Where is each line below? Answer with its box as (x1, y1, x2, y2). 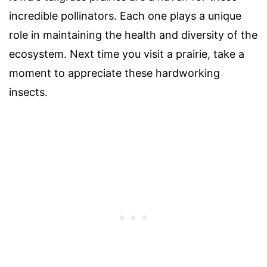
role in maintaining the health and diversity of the (9, 29, 257, 42)
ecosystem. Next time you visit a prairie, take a (9, 48, 244, 61)
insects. (9, 86, 48, 99)
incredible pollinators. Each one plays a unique (9, 10, 241, 23)
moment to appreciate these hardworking (9, 67, 220, 80)
